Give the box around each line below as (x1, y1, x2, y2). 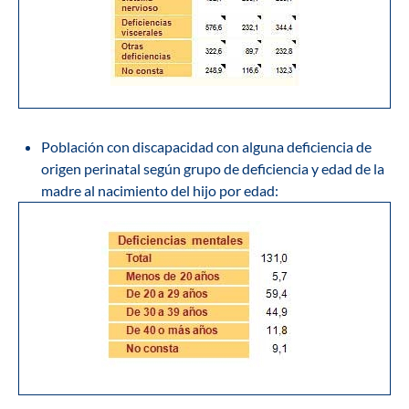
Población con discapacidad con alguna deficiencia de (41, 138, 372, 156)
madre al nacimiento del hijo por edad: (41, 182, 278, 200)
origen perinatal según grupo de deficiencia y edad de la (41, 160, 384, 178)
